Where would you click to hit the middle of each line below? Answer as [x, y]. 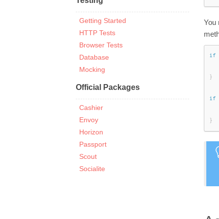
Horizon [91, 132]
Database [94, 57]
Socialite [92, 169]
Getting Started [103, 21]
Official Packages [108, 87]
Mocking [92, 69]
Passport [93, 144]
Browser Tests [101, 45]
